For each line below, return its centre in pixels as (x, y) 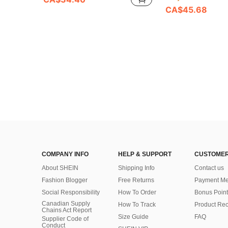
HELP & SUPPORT (145, 154)
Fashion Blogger (65, 180)
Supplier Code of (65, 219)
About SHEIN (60, 168)
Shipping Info (136, 168)
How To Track (137, 205)
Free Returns (136, 180)
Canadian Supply (66, 204)
